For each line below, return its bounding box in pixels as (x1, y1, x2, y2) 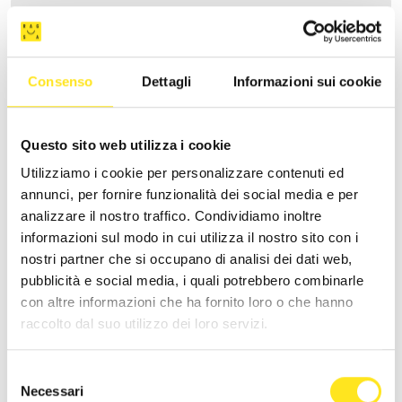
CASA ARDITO (11, 313, 106, 339)
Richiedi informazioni (32, 349, 150, 365)
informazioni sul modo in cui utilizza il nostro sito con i (21, 230, 358, 246)
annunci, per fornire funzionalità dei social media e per (21, 187, 358, 203)
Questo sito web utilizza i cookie (21, 136, 232, 153)
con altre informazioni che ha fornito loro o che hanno (21, 294, 353, 310)
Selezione (6, 364, 65, 380)
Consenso (28, 73, 93, 89)
